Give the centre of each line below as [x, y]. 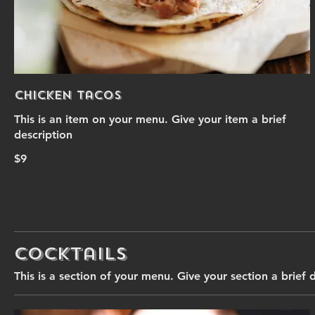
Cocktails [71, 254]
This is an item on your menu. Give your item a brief [150, 119]
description [43, 135]
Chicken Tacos [68, 95]
